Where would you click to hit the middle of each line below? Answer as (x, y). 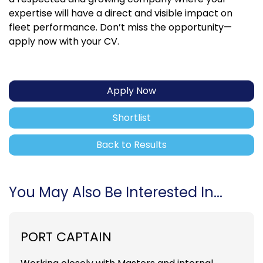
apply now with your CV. (64, 41)
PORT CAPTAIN (66, 237)
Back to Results (131, 144)
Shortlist (131, 117)
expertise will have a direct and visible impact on (121, 13)
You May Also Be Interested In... (116, 192)
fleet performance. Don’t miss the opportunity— (120, 27)
